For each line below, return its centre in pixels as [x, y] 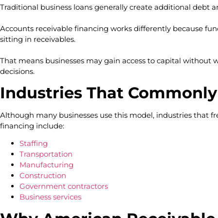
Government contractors [65, 186]
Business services [50, 197]
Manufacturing [47, 165]
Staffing [35, 144]
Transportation [47, 154]
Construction [43, 176]
